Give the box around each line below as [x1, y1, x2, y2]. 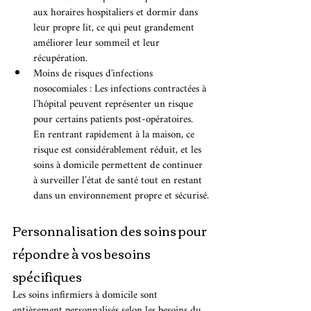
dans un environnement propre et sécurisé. [33, 185, 209, 208]
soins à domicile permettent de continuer [33, 155, 205, 177]
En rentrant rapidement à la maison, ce [33, 124, 197, 146]
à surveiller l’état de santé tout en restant [33, 170, 205, 192]
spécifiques [12, 264, 82, 289]
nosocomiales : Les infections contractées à [33, 78, 209, 101]
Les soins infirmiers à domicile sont [12, 285, 160, 307]
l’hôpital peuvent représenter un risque [33, 94, 196, 116]
